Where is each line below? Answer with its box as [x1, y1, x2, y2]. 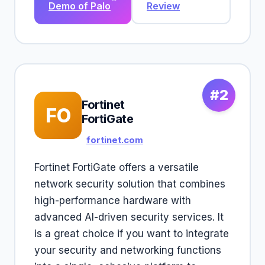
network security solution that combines [34, 178, 225, 190]
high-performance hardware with [34, 195, 191, 206]
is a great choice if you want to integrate [34, 228, 229, 240]
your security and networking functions [34, 244, 221, 256]
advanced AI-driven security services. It [34, 211, 224, 223]
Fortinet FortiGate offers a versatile [34, 161, 199, 173]
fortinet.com [86, 134, 143, 146]
